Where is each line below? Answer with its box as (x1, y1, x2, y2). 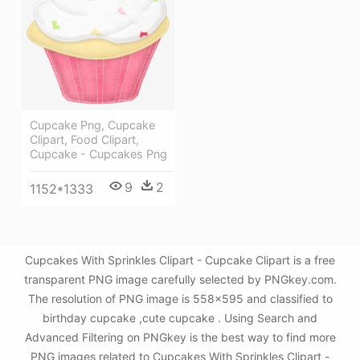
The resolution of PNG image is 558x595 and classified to (27, 292, 333, 306)
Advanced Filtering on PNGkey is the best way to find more (24, 330, 336, 345)
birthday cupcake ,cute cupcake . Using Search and (43, 311, 317, 325)
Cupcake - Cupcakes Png (30, 146, 167, 161)
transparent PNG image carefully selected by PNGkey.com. (23, 272, 337, 287)
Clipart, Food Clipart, (30, 132, 139, 146)
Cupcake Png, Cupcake (30, 117, 155, 132)
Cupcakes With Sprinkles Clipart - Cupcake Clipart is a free (25, 253, 335, 268)
